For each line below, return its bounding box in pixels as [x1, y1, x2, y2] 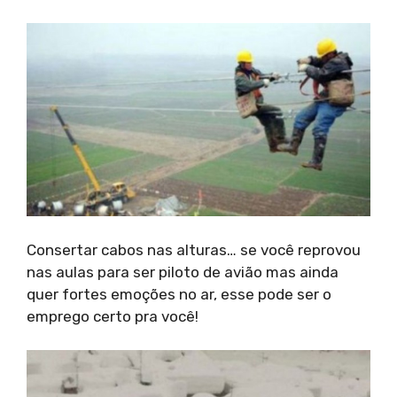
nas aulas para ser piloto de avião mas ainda [27, 262, 339, 281]
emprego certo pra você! [27, 307, 198, 325]
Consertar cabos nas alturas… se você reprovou [27, 240, 361, 259]
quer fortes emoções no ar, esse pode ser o [27, 284, 331, 303]
